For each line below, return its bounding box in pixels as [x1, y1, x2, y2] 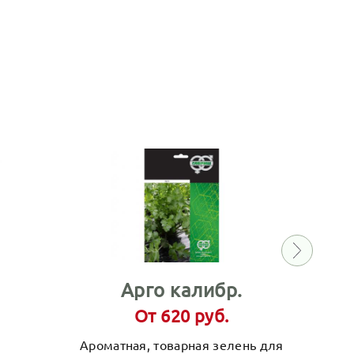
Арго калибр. [120, 277, 243, 301]
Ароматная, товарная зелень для [79, 336, 284, 352]
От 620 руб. [134, 304, 229, 326]
